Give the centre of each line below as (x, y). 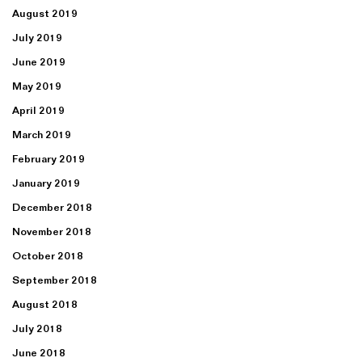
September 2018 (55, 280)
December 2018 (52, 207)
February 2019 (48, 159)
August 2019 (45, 13)
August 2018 (45, 304)
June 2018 (39, 353)
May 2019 (37, 86)
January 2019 (46, 183)
